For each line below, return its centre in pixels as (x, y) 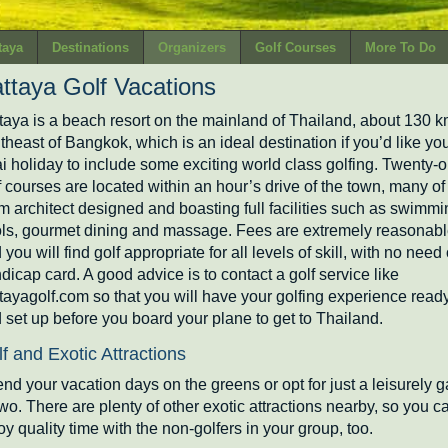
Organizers (192, 47)
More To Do (400, 47)
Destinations (90, 47)
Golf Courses (295, 47)
